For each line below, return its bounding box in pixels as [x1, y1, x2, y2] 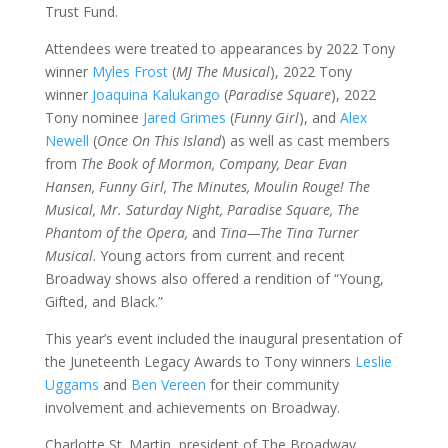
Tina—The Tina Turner [219, 223, 359, 242]
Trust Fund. [44, 2, 118, 21]
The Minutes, [170, 177, 250, 196]
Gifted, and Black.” [44, 292, 163, 311]
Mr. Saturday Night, [99, 200, 223, 219]
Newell [44, 131, 89, 150]
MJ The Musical [175, 62, 270, 81]
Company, [218, 154, 280, 173]
